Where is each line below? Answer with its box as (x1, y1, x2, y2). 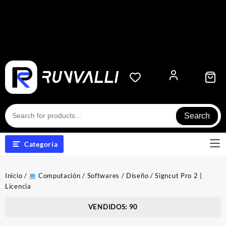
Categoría (24, 140, 58, 149)
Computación (36, 172, 81, 180)
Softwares (87, 172, 120, 180)
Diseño (126, 172, 149, 180)
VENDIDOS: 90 (88, 203, 138, 211)
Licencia (5, 182, 31, 191)
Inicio (5, 172, 23, 180)
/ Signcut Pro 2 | (148, 172, 202, 180)
